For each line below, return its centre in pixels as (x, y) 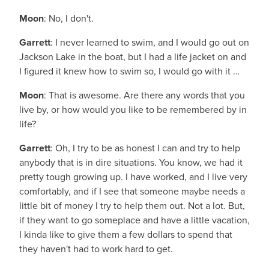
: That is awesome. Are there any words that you (144, 95)
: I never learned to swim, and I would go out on (150, 42)
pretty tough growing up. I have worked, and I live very (133, 177)
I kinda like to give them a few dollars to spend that (126, 234)
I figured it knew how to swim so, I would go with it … (129, 71)
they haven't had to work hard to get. (96, 249)
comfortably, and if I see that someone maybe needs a (132, 191)
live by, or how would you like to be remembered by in (133, 110)
